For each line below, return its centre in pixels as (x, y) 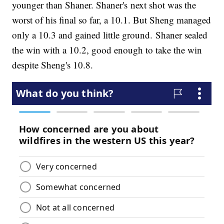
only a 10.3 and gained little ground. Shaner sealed (110, 35)
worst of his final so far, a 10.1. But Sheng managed (112, 20)
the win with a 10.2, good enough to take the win (107, 50)
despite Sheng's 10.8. (53, 65)
